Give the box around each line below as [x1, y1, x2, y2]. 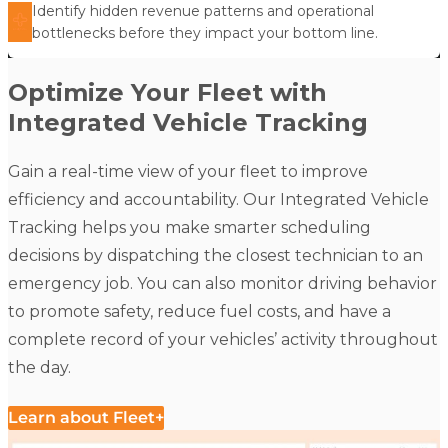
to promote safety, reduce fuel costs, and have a [8, 301, 391, 321]
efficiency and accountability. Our [8, 189, 280, 209]
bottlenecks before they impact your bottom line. [32, 24, 378, 43]
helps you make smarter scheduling [78, 217, 371, 237]
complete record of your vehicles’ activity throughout [8, 329, 438, 349]
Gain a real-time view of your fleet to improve [8, 161, 368, 181]
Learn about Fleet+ [8, 407, 164, 427]
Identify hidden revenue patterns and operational [32, 2, 374, 21]
